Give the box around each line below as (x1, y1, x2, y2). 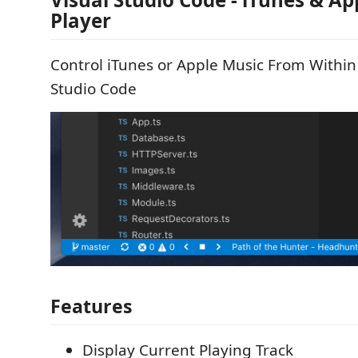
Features (50, 293, 133, 320)
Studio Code (50, 78, 137, 99)
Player (50, 7, 111, 34)
